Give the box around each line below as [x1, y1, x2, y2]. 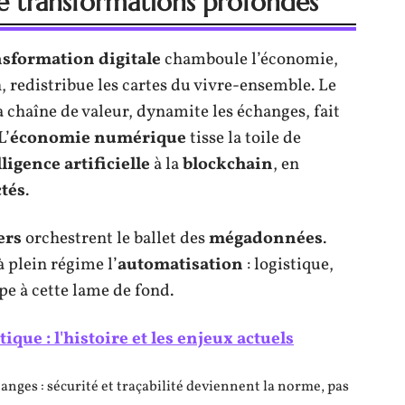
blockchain [183, 152, 273, 176]
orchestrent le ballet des [22, 226, 209, 250]
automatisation [118, 252, 243, 277]
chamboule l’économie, [161, 47, 338, 71]
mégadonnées [209, 226, 323, 250]
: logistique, [243, 252, 334, 277]
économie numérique [10, 126, 186, 150]
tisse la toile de [186, 126, 301, 150]
